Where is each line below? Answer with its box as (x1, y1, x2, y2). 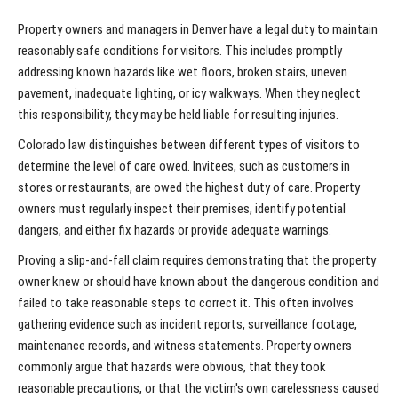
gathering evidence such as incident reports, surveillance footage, (18, 316, 357, 333)
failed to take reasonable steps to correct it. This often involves (18, 295, 354, 312)
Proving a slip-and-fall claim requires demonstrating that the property (18, 252, 376, 269)
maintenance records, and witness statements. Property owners (18, 338, 352, 354)
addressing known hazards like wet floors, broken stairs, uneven (18, 64, 347, 81)
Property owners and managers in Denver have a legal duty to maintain (18, 21, 378, 38)
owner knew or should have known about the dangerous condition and (18, 274, 379, 291)
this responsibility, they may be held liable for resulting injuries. (18, 107, 338, 123)
